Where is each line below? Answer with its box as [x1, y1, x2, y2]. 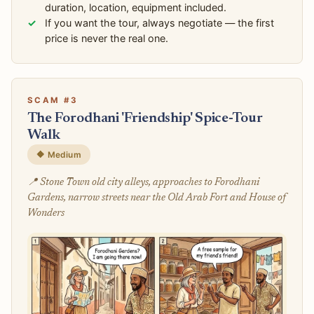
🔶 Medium [36, 149, 82, 160]
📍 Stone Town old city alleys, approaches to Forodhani [27, 177, 259, 188]
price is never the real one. [45, 32, 169, 44]
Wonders [27, 207, 64, 219]
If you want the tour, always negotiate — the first [45, 16, 275, 29]
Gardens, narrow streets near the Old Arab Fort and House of [27, 192, 286, 203]
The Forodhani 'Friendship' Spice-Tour [27, 111, 263, 126]
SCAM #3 [27, 95, 78, 106]
